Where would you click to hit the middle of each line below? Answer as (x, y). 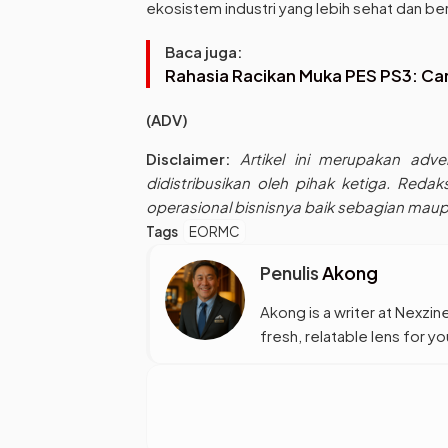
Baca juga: (203, 52)
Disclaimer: (188, 159)
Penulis (291, 273)
